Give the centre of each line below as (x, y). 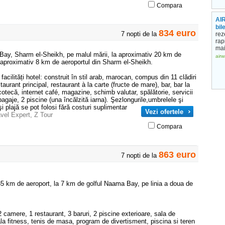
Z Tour (43, 115)
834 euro (177, 33)
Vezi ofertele (164, 112)
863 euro (177, 155)
